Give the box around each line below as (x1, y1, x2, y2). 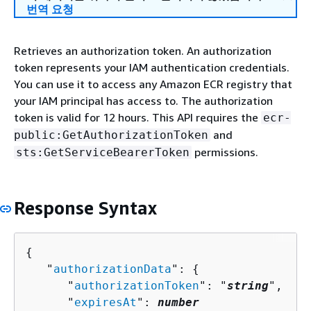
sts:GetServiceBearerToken (16, 146, 190, 159)
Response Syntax (14, 197, 157, 219)
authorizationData (53, 262, 171, 276)
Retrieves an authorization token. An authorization (14, 44, 271, 58)
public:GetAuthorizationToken (14, 128, 208, 142)
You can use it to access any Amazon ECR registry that (14, 77, 292, 91)
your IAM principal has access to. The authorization (14, 94, 273, 108)
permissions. (192, 145, 258, 159)
